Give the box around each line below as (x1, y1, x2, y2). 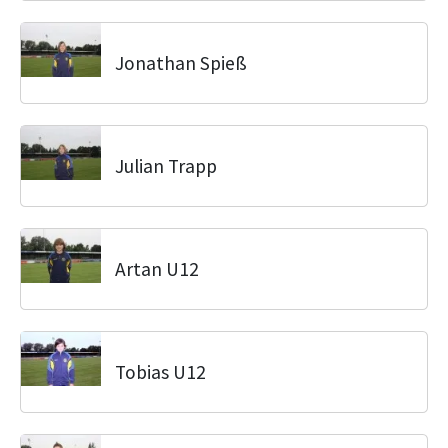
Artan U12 (115, 257, 199, 281)
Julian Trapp (115, 154, 217, 178)
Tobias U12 (115, 360, 206, 384)
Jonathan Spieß (115, 51, 247, 75)
